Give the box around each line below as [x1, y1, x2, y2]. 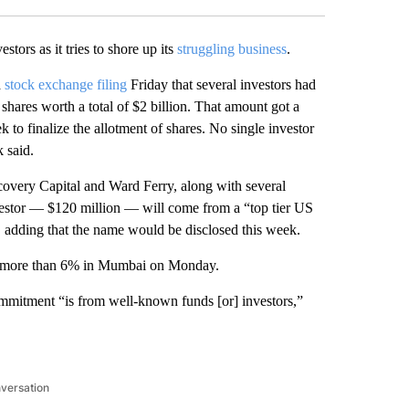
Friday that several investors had [126, 76, 316, 92]
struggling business [176, 40, 287, 57]
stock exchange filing [4, 76, 127, 92]
